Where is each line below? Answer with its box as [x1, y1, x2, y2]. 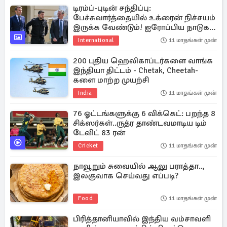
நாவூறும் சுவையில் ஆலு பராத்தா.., [73, 161, 205, 171]
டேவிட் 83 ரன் [73, 128, 125, 138]
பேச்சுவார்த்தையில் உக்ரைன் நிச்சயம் [73, 13, 215, 23]
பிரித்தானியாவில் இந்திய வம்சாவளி [73, 214, 211, 224]
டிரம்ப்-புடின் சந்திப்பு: [73, 3, 151, 13]
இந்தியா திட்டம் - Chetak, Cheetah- [73, 65, 198, 75]
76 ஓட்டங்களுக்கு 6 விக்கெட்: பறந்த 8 [73, 108, 215, 119]
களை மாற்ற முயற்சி [73, 75, 149, 85]
